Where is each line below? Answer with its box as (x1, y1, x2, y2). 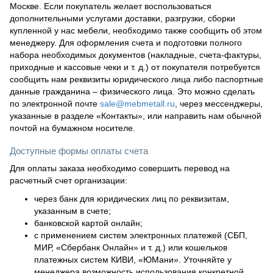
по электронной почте (10, 98, 100, 108)
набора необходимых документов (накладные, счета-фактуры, (10, 49, 261, 60)
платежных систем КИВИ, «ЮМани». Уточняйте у (34, 254, 232, 264)
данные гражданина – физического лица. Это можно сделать (10, 86, 255, 96)
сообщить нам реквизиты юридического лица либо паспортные (10, 74, 263, 84)
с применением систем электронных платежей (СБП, (34, 230, 247, 240)
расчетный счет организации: (10, 175, 127, 185)
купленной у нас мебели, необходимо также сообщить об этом (10, 25, 262, 35)
